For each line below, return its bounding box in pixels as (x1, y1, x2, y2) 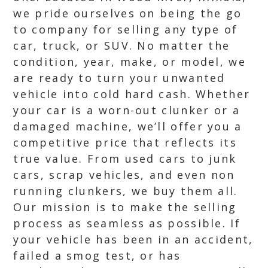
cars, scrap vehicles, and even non (13, 167, 235, 182)
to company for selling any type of (13, 22, 238, 36)
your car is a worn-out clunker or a (13, 103, 240, 117)
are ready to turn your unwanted (13, 71, 226, 85)
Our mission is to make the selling (13, 200, 237, 214)
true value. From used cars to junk (13, 151, 237, 166)
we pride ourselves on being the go (13, 6, 242, 20)
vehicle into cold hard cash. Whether (13, 87, 251, 101)
